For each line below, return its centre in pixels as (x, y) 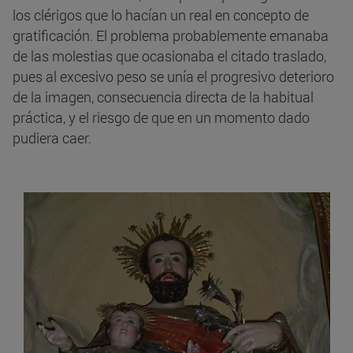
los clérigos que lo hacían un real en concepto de (161, 15)
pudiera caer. (52, 138)
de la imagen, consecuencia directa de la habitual (163, 97)
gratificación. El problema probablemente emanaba (171, 36)
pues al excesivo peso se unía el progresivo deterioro (173, 77)
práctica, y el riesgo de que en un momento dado (161, 118)
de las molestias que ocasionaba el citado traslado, (169, 56)
